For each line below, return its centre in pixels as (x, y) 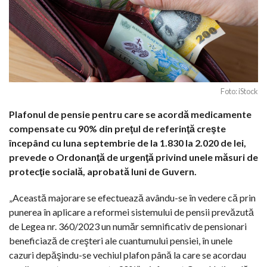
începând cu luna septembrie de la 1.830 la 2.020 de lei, (128, 142)
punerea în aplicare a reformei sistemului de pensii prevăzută (131, 212)
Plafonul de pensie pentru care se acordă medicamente (130, 114)
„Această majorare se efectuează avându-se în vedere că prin (132, 197)
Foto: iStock (239, 91)
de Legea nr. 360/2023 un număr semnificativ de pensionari (128, 226)
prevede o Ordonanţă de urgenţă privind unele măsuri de (133, 157)
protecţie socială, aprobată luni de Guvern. (103, 171)
